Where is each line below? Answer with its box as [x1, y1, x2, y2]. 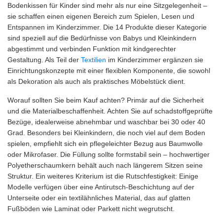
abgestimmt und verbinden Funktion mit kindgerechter [7, 45, 176, 53]
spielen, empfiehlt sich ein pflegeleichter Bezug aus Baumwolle [7, 140, 203, 148]
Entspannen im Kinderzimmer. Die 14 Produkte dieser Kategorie [7, 23, 207, 32]
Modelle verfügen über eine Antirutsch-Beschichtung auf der [7, 183, 194, 191]
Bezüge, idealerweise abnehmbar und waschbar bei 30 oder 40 [7, 118, 205, 126]
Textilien [81, 56, 106, 64]
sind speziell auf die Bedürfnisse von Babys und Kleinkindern [7, 34, 196, 42]
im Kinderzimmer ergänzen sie [106, 56, 203, 64]
